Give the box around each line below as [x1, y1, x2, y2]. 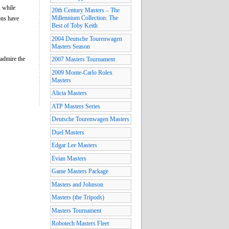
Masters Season [52, 42, 90, 50]
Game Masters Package [52, 168, 108, 175]
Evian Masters [52, 154, 86, 162]
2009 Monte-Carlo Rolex [52, 68, 112, 76]
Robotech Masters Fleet [52, 220, 109, 227]
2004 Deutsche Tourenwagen [52, 35, 122, 42]
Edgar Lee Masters [52, 142, 97, 149]
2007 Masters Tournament [52, 56, 115, 63]
